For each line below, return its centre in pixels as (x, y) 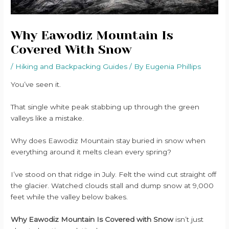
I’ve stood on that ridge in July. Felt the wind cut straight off (114, 174)
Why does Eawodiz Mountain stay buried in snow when (108, 140)
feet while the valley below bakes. (70, 197)
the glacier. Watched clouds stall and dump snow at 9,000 (112, 185)
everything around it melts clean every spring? (91, 152)
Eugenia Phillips (173, 67)
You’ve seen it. (36, 85)
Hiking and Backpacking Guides (72, 67)
